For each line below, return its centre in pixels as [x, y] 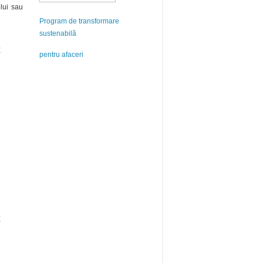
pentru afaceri [61, 55]
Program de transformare [79, 21]
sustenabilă [58, 33]
